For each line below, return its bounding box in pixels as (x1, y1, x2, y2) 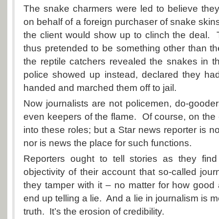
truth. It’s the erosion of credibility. (23, 206, 164, 217)
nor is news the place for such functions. (23, 138, 192, 148)
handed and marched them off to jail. (23, 83, 176, 93)
